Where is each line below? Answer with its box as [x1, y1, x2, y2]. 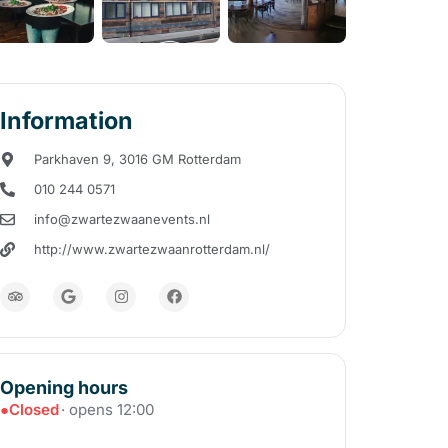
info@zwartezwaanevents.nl [34, 210, 211, 227]
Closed [9, 399, 60, 419]
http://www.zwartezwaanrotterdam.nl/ [34, 240, 271, 257]
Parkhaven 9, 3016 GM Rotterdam [34, 150, 242, 167]
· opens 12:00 [61, 399, 155, 419]
